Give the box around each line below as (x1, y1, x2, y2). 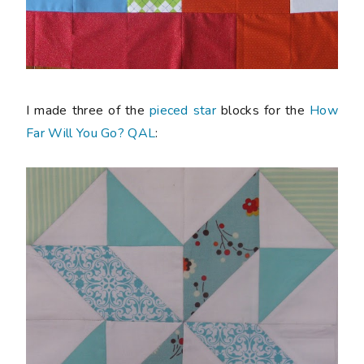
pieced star (149, 102, 217, 120)
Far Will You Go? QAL (26, 124, 156, 143)
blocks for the (216, 102, 310, 120)
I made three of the (26, 102, 149, 120)
